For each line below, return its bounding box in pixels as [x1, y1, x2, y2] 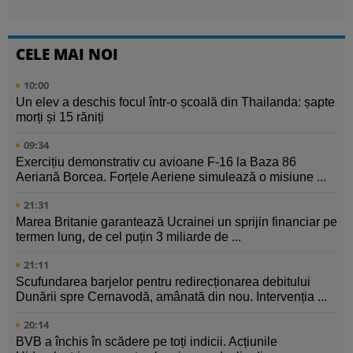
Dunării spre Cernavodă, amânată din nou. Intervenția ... [16, 290, 327, 304]
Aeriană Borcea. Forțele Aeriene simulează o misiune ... [16, 170, 326, 184]
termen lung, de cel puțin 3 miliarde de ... [16, 230, 241, 244]
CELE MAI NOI [16, 43, 118, 65]
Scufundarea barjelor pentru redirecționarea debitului [16, 275, 310, 289]
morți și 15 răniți [16, 110, 104, 124]
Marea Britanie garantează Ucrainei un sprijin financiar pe [16, 215, 337, 229]
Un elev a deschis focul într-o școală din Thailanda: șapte [16, 95, 335, 110]
